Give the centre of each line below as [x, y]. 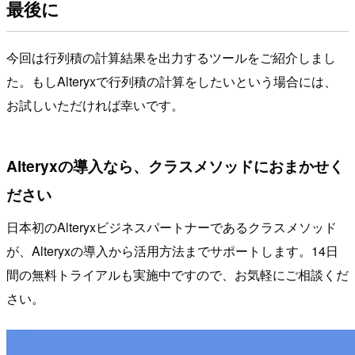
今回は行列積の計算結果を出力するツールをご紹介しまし [171, 57]
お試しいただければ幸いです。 [95, 105]
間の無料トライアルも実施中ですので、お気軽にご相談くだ [177, 275]
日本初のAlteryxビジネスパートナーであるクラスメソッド [172, 227]
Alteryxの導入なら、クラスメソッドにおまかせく [175, 165]
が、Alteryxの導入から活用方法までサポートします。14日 [172, 251]
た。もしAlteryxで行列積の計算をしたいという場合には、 [172, 81]
